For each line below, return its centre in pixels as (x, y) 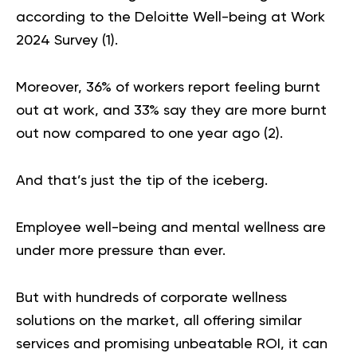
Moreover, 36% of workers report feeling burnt (168, 88)
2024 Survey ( (61, 41)
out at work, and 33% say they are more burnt (171, 111)
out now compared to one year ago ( (142, 134)
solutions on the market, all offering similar (159, 321)
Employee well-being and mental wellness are (171, 228)
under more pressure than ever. (121, 251)
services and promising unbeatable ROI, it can (172, 344)
